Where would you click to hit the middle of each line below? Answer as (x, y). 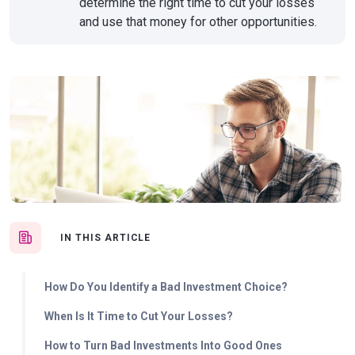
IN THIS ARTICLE (106, 238)
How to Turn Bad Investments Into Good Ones (163, 345)
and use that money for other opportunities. (198, 22)
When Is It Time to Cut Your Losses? (139, 316)
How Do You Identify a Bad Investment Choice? (166, 287)
